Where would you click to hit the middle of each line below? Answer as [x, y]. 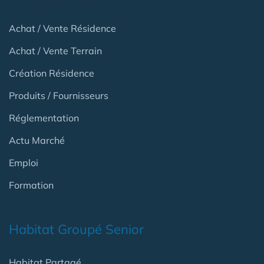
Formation [31, 185]
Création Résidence [52, 73]
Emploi [24, 163]
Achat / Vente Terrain [55, 51]
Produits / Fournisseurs [59, 95]
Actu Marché [37, 140]
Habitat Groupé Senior [76, 229]
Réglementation [44, 118]
